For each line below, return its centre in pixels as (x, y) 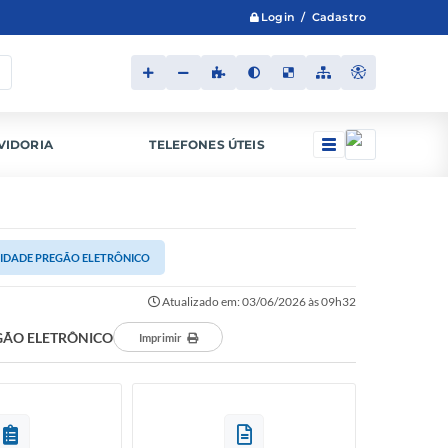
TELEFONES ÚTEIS (207, 144)
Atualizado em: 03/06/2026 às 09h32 (258, 301)
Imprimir (160, 337)
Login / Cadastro (313, 17)
